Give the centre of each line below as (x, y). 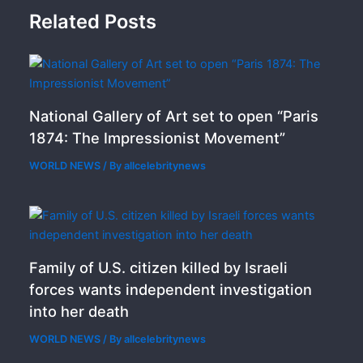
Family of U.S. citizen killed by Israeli (159, 267)
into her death (79, 311)
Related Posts (93, 22)
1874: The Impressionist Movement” (158, 137)
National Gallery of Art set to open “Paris (174, 115)
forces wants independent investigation (171, 289)
